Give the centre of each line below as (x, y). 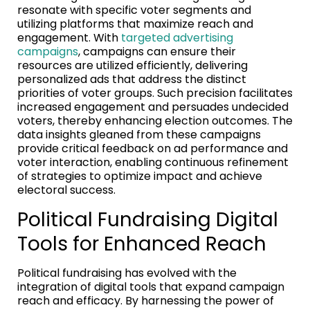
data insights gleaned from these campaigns (139, 134)
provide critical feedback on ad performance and (153, 148)
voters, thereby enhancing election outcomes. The (155, 120)
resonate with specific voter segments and (134, 10)
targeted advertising (177, 37)
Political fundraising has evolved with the (127, 273)
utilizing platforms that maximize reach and (135, 24)
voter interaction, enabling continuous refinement (153, 162)
